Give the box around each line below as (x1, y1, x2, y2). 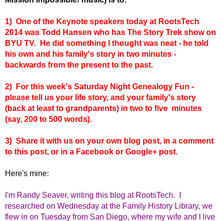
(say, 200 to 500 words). (5, 115, 92, 124)
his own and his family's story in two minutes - (5, 50, 176, 59)
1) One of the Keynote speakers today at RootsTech (5, 17, 199, 26)
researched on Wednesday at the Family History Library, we (5, 202, 213, 211)
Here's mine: (5, 169, 49, 178)
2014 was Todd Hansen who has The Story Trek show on (5, 28, 216, 37)
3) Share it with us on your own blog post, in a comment (5, 137, 214, 146)
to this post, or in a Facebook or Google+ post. (5, 147, 178, 156)
